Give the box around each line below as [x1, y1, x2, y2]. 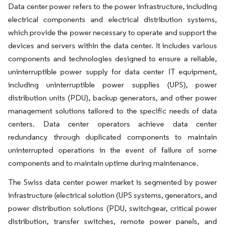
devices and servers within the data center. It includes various [8, 40, 217, 50]
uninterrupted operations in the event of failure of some [8, 145, 217, 155]
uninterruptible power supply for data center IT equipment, [8, 66, 217, 76]
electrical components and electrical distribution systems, [8, 14, 217, 24]
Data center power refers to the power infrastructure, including [8, 1, 217, 11]
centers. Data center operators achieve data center [8, 119, 217, 129]
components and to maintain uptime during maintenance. [8, 158, 198, 168]
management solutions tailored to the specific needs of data [8, 105, 217, 116]
